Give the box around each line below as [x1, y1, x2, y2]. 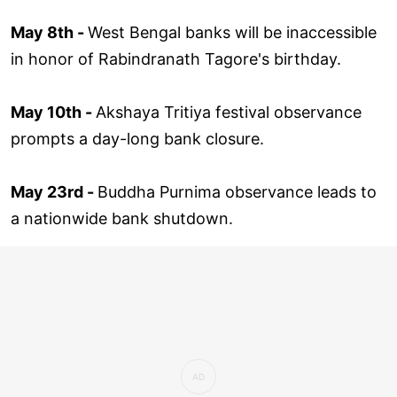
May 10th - [11, 102, 96, 121]
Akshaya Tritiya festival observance [96, 102, 362, 121]
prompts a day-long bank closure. [11, 128, 264, 148]
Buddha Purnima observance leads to [97, 182, 377, 201]
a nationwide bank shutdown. [11, 208, 233, 228]
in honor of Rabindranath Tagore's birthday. [11, 49, 341, 68]
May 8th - [11, 22, 88, 42]
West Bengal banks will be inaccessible [88, 22, 377, 42]
